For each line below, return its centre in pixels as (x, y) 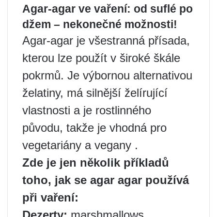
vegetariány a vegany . (80, 145)
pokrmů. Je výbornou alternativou (107, 75)
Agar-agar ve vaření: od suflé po (108, 8)
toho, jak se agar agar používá (106, 180)
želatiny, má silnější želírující (95, 93)
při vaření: (50, 197)
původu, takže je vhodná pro (94, 127)
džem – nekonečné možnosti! (100, 24)
